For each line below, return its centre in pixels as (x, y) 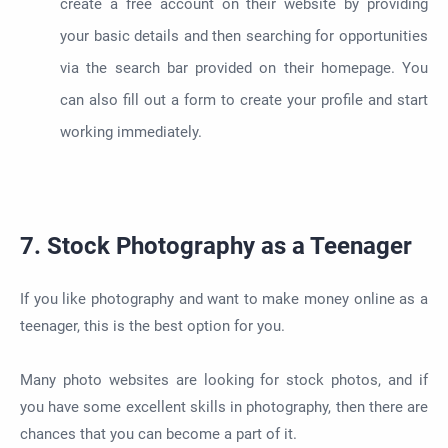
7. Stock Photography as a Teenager (216, 246)
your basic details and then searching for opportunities (244, 35)
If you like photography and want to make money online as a (224, 298)
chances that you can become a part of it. (158, 433)
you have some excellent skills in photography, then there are (224, 406)
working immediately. (131, 131)
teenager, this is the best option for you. (152, 325)
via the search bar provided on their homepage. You (244, 67)
